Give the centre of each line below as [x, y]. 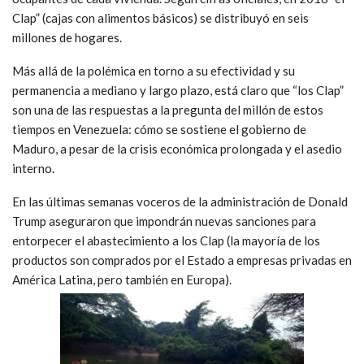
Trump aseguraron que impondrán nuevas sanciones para [164, 221]
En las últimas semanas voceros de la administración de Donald [180, 202]
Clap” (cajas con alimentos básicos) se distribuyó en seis [160, 18]
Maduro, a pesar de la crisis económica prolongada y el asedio [177, 149]
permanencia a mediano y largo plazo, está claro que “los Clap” [178, 91]
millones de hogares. [67, 38]
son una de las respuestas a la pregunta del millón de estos [168, 110]
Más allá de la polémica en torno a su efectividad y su [154, 71]
